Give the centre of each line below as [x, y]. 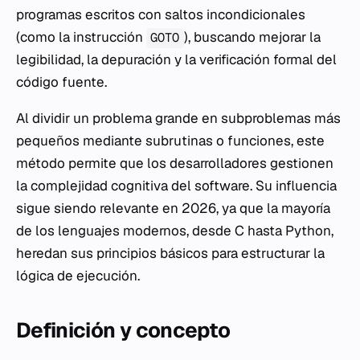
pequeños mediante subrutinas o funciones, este [170, 141]
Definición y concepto [123, 331]
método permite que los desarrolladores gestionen [175, 164]
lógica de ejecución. [78, 276]
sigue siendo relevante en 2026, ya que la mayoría [173, 209]
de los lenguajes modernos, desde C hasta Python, [175, 231]
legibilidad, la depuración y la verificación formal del [176, 60]
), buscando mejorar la [252, 37]
